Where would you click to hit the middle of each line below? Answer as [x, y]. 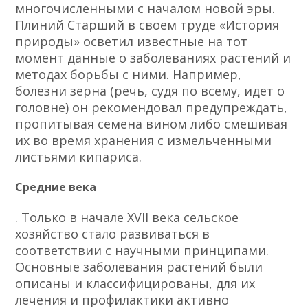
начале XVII [115, 218]
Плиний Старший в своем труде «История [147, 24]
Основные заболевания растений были [139, 267]
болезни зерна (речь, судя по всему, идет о [150, 90]
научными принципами [191, 251]
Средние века [56, 187]
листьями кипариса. [79, 156]
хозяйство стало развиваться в [113, 234]
